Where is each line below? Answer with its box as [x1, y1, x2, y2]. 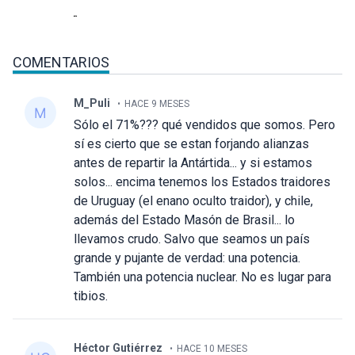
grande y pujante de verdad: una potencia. [74, 250, 301, 266]
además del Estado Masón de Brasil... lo [74, 212, 296, 228]
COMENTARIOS [13, 54, 109, 71]
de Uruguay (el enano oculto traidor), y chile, [74, 193, 314, 209]
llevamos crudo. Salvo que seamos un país [74, 231, 311, 247]
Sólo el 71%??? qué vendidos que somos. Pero [74, 117, 336, 133]
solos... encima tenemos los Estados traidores [74, 174, 331, 190]
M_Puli [74, 97, 111, 110]
